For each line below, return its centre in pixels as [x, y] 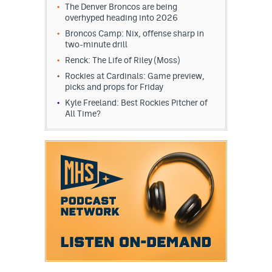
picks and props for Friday [114, 87]
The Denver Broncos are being [121, 7]
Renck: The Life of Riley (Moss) [122, 60]
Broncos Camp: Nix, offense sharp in [134, 34]
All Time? [83, 114]
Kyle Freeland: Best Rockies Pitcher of [136, 103]
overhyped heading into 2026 [121, 18]
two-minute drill [96, 45]
